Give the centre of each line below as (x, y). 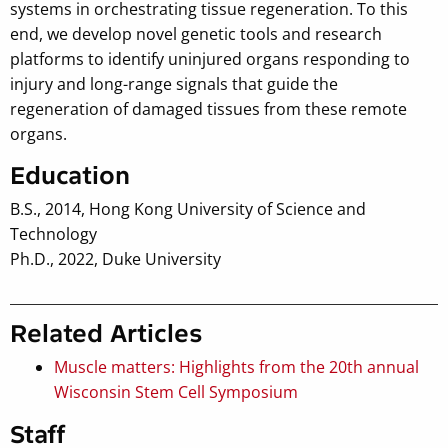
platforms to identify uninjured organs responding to (210, 58)
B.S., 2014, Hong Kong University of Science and (188, 208)
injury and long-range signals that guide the (174, 83)
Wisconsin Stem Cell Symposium (176, 391)
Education (70, 175)
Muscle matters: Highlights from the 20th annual (236, 366)
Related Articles (106, 333)
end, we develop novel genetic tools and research (196, 33)
